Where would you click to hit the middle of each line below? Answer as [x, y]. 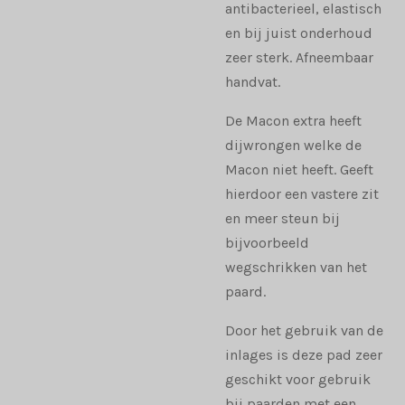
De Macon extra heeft [293, 121]
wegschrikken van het [296, 268]
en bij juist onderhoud [299, 33]
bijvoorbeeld [267, 243]
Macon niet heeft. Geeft [299, 170]
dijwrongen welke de [293, 146]
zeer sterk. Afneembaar [299, 58]
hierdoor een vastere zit [302, 194]
